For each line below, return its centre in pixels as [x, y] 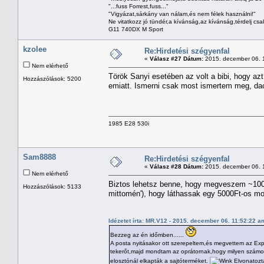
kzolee [35, 49]
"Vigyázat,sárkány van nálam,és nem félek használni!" [182, 14]
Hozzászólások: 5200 [52, 78]
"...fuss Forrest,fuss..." [138, 6]
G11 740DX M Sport [136, 29]
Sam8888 [39, 157]
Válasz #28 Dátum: [176, 166]
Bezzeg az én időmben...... [148, 235]
